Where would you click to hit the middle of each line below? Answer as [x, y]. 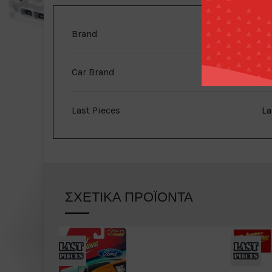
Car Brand [93, 72]
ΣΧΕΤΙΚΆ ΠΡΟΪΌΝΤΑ [129, 197]
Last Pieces [96, 110]
